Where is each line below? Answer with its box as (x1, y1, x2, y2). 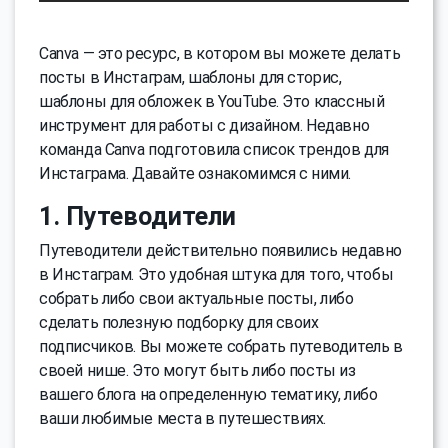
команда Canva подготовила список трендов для (39, 140, 389, 160)
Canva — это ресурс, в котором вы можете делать (39, 44, 401, 64)
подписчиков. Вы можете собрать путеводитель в (39, 337, 403, 357)
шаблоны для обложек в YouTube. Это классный (39, 92, 385, 112)
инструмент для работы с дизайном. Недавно (39, 116, 370, 136)
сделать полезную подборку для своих (39, 313, 319, 333)
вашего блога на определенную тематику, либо (39, 385, 378, 405)
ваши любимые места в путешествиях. (39, 409, 327, 429)
